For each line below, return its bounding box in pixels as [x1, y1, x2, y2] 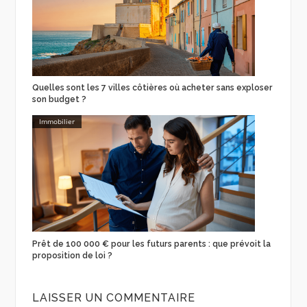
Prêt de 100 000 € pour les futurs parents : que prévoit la [32, 238, 271, 249]
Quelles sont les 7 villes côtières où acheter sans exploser [32, 83, 273, 93]
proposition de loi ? [32, 250, 112, 260]
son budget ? [32, 95, 86, 105]
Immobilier [38, 116, 75, 127]
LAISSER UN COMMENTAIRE [32, 291, 195, 304]
